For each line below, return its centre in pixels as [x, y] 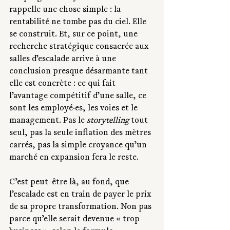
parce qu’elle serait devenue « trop [75, 220]
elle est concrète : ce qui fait [63, 84]
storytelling [108, 121]
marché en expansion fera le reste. [74, 158]
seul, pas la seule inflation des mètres [81, 134]
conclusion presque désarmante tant [80, 72]
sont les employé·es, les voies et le [74, 109]
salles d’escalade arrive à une [64, 60]
